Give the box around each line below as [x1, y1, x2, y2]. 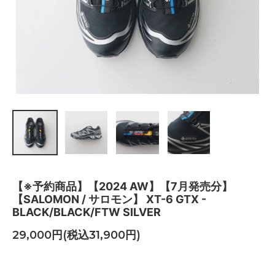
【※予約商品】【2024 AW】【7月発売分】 [12, 179, 233, 193]
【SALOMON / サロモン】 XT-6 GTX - [12, 192, 206, 206]
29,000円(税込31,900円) [12, 228, 141, 242]
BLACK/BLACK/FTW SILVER [12, 205, 161, 219]
